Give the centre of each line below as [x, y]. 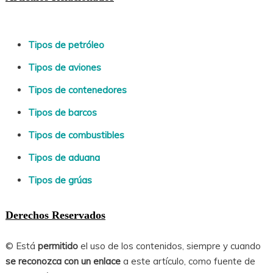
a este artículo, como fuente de [188, 261]
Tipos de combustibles [76, 135]
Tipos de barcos [63, 113]
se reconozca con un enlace [63, 261]
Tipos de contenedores [78, 90]
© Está [21, 246]
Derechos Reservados [55, 215]
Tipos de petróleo [66, 45]
